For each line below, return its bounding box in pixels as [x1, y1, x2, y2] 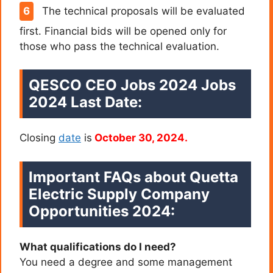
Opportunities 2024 [29, 202, 171, 220]
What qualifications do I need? [19, 240, 176, 253]
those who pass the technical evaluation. [19, 40, 219, 52]
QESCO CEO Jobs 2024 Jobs [29, 76, 236, 94]
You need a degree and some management [19, 255, 232, 268]
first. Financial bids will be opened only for [19, 24, 227, 37]
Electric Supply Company [29, 185, 210, 203]
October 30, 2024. [92, 132, 188, 144]
